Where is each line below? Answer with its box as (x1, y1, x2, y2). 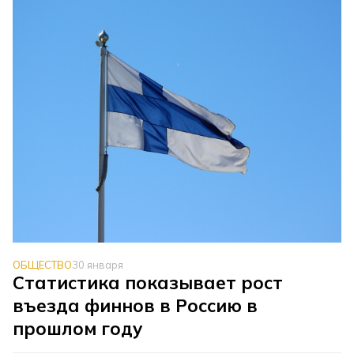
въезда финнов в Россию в (13, 293, 258, 317)
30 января (72, 258, 124, 271)
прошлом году (13, 316, 143, 340)
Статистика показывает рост (13, 270, 284, 294)
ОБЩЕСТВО (13, 258, 73, 271)
